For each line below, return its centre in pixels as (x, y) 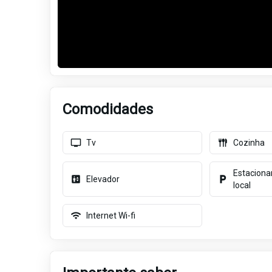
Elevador (103, 179)
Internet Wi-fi (111, 216)
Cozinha (249, 143)
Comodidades (108, 110)
